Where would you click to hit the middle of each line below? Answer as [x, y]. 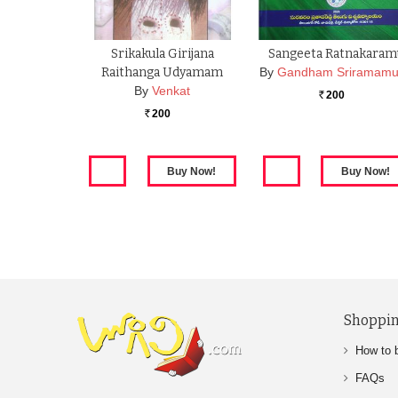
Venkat [171, 91]
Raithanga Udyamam [163, 73]
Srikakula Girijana [162, 54]
